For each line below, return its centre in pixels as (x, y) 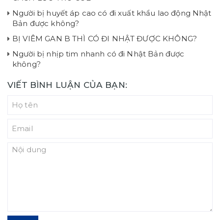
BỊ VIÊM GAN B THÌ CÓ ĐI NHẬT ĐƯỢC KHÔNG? (105, 38)
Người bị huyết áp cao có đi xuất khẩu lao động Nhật (112, 13)
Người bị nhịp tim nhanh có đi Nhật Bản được (98, 54)
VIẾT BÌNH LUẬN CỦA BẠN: (67, 84)
